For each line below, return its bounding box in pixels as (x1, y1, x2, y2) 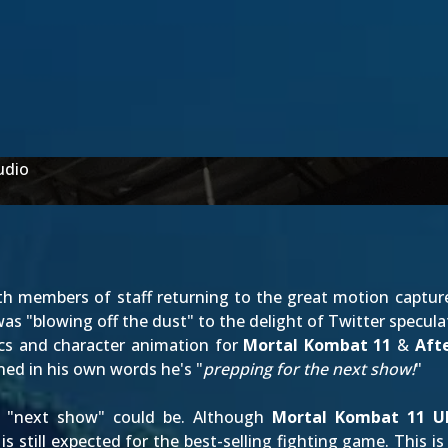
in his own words (29, 358, 157, 380)
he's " (157, 358, 203, 380)
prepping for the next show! (203, 358, 415, 380)
